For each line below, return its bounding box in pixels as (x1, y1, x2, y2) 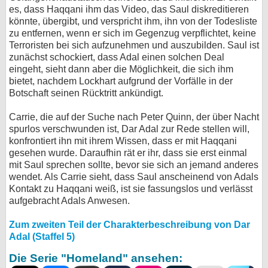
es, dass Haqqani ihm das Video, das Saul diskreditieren (9, 4, 249, 15)
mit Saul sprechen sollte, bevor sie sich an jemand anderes (9, 160, 258, 170)
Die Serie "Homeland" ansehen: (9, 252, 182, 265)
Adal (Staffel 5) (9, 232, 75, 242)
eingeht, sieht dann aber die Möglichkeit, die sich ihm (9, 64, 233, 75)
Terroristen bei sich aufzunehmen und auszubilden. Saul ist (9, 40, 259, 51)
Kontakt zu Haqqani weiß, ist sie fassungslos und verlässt (9, 184, 252, 194)
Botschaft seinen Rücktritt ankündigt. (9, 88, 163, 99)
